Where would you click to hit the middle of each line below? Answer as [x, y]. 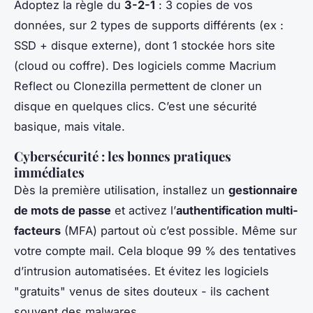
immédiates [49, 173]
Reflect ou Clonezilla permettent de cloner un [138, 86]
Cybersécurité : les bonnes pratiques [123, 156]
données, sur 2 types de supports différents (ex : [149, 26]
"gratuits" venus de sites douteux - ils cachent [141, 292]
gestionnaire [263, 190]
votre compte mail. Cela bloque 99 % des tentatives [155, 251]
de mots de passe [63, 211]
